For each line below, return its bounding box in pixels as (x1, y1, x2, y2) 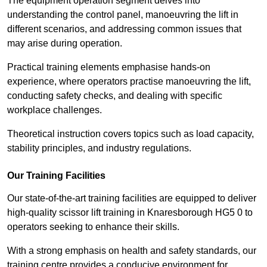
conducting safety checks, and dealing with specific (7, 91, 222, 101)
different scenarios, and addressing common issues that (7, 24, 241, 35)
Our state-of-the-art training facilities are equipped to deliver (7, 193, 256, 204)
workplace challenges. (7, 105, 102, 116)
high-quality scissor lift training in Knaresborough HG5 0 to (7, 207, 253, 218)
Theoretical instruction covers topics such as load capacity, (7, 129, 254, 139)
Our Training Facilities (7, 170, 105, 181)
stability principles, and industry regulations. (7, 143, 191, 154)
